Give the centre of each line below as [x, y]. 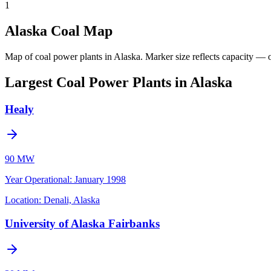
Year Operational [37, 180]
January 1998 [100, 180]
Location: [23, 200]
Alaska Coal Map [59, 31]
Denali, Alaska [72, 200]
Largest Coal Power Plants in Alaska [119, 82]
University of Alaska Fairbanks [82, 223]
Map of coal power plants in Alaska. [74, 56]
